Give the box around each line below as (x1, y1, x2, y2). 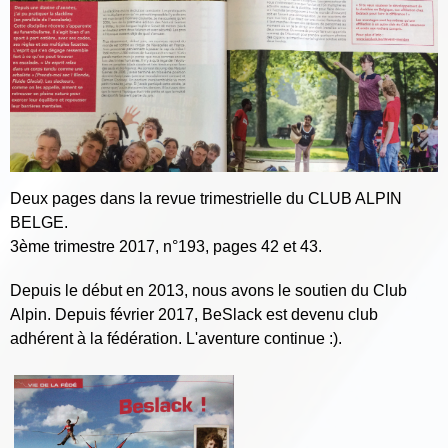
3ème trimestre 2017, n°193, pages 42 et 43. (10, 237, 322, 255)
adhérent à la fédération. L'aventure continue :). (10, 329, 342, 347)
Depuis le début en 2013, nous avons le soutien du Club (10, 281, 407, 299)
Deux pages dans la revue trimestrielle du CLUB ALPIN (10, 189, 402, 207)
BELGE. (10, 213, 72, 231)
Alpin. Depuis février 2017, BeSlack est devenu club (10, 305, 378, 323)
